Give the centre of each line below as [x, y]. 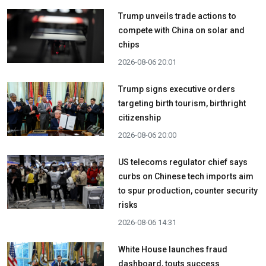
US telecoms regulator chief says [183, 162]
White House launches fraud [172, 249]
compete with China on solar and [181, 30]
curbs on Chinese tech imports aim [186, 176]
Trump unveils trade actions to [177, 16]
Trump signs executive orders [176, 89]
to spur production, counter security [188, 191]
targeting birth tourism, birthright [182, 103]
